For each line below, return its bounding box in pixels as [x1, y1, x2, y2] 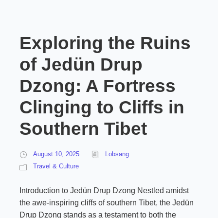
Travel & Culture [33, 163, 79, 170]
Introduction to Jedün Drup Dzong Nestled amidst [19, 186, 189, 195]
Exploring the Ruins [19, 33, 191, 53]
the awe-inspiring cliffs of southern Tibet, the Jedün [19, 199, 194, 207]
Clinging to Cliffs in [19, 97, 184, 117]
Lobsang [105, 150, 129, 158]
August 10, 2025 [33, 150, 79, 158]
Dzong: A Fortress [19, 76, 176, 96]
